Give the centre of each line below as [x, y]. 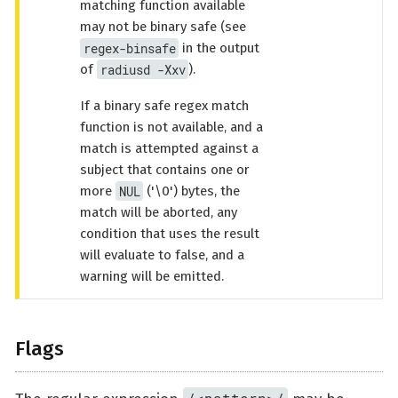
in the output [219, 48]
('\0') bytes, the [192, 191]
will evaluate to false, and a [162, 255]
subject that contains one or [165, 170]
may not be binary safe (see [163, 27]
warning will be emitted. [152, 277]
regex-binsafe [129, 48]
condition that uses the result [170, 234]
